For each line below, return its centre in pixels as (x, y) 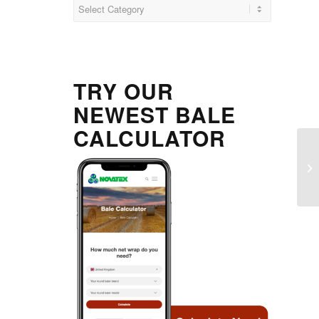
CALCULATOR (150, 138)
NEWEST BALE (155, 115)
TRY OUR (124, 91)
